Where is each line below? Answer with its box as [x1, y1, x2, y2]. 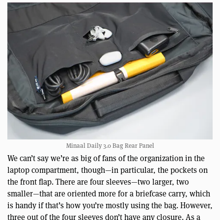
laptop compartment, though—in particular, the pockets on [7, 164, 208, 175]
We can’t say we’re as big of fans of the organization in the [7, 152, 205, 163]
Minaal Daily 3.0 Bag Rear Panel [66, 140, 154, 150]
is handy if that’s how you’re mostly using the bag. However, [7, 199, 213, 210]
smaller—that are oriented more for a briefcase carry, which [7, 188, 210, 198]
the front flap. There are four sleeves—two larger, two [7, 176, 189, 187]
